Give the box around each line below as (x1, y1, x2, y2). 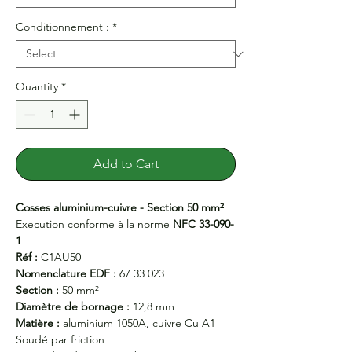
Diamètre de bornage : (16, 299, 133, 313)
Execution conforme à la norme (16, 217, 173, 231)
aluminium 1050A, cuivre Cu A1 (60, 316, 215, 330)
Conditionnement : (16, 20, 109, 34)
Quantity (16, 79, 58, 93)
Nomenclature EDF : (16, 266, 116, 280)
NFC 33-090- (173, 217, 234, 231)
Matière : (16, 316, 60, 330)
